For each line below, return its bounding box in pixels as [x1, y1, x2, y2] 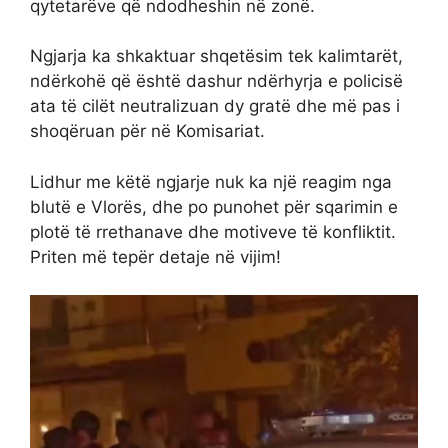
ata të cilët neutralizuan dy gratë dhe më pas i [30, 96, 400, 117]
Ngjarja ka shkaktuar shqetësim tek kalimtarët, [30, 46, 403, 67]
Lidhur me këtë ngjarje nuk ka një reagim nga [30, 171, 392, 192]
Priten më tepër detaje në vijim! [30, 246, 281, 267]
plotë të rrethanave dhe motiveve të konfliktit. [30, 221, 396, 242]
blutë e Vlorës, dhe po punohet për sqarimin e [30, 196, 398, 217]
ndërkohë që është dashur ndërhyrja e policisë [30, 71, 403, 92]
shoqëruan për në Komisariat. [30, 121, 265, 142]
